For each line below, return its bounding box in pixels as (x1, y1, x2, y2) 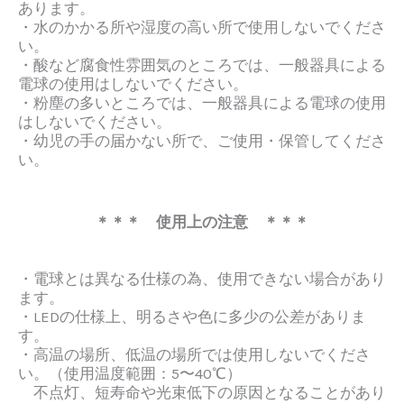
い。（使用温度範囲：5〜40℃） (18, 364, 242, 383)
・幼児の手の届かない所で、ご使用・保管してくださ (18, 132, 386, 151)
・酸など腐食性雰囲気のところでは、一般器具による (18, 56, 386, 75)
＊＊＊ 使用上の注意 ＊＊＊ (95, 213, 309, 232)
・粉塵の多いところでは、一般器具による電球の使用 (18, 94, 386, 113)
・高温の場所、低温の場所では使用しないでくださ (18, 345, 371, 364)
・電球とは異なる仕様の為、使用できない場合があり (18, 270, 386, 289)
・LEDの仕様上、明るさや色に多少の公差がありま (18, 308, 366, 326)
